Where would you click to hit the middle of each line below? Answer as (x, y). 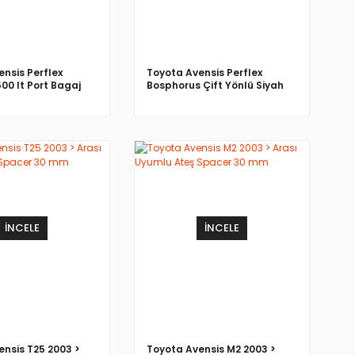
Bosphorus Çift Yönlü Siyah (215, 85)
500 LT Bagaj (179, 97)
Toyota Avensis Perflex (204, 72)
